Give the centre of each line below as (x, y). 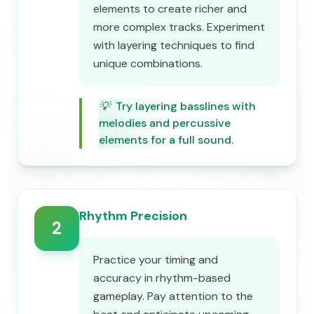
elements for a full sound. (166, 140)
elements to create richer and (170, 9)
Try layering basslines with (186, 106)
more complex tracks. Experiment (179, 27)
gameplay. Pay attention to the (173, 296)
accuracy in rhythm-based (162, 278)
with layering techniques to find (174, 45)
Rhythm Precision (133, 216)
